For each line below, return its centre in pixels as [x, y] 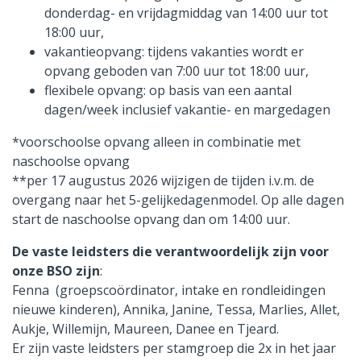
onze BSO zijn [56, 271]
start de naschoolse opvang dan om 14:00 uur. [153, 220]
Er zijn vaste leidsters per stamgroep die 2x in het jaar [174, 349]
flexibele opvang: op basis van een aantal [168, 91]
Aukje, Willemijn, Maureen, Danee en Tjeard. [145, 329]
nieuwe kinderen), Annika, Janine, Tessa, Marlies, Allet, [176, 310]
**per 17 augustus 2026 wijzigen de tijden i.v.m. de [163, 181]
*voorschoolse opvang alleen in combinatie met [156, 142]
